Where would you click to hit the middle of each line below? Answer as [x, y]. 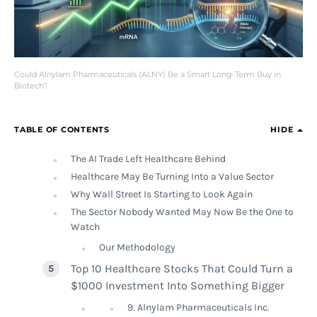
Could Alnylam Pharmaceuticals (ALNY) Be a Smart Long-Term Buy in [148, 74]
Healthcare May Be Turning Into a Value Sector [172, 177]
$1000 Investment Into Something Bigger [178, 286]
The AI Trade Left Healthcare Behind [148, 159]
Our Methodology [137, 247]
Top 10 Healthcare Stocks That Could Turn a [182, 269]
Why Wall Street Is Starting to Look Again [162, 194]
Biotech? [31, 86]
